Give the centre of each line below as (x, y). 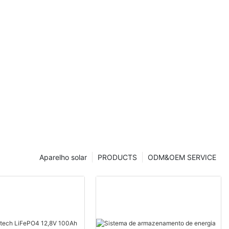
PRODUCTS (117, 157)
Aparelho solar (63, 157)
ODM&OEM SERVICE (182, 157)
